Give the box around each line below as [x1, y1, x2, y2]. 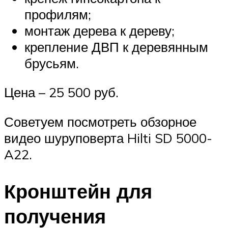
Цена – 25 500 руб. [4, 84, 119, 101]
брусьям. [24, 54, 79, 71]
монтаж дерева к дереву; [24, 22, 175, 39]
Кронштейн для [4, 178, 152, 204]
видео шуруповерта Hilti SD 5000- [4, 129, 212, 146]
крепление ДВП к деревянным [24, 38, 208, 55]
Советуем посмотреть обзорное [4, 113, 196, 130]
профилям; [24, 6, 91, 22]
